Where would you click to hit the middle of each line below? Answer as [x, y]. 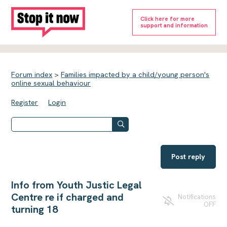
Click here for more [167, 19]
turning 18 [35, 209]
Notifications [197, 197]
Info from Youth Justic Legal [77, 185]
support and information [174, 25]
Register [25, 102]
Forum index [32, 74]
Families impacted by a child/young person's [135, 74]
